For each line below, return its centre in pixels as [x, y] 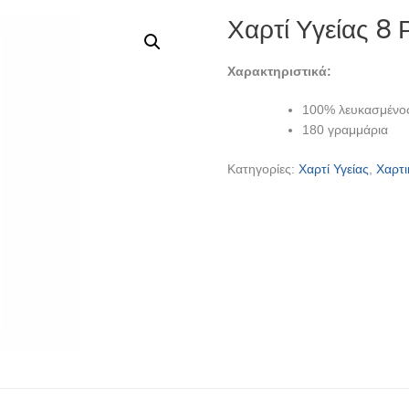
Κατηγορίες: [263, 168]
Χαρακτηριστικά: [280, 71]
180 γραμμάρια [346, 129]
